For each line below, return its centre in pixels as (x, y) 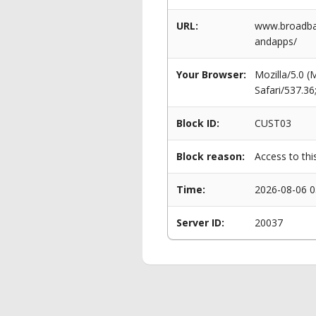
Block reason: (211, 156)
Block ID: (198, 123)
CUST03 (273, 123)
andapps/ (276, 41)
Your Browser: (211, 74)
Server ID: (200, 223)
